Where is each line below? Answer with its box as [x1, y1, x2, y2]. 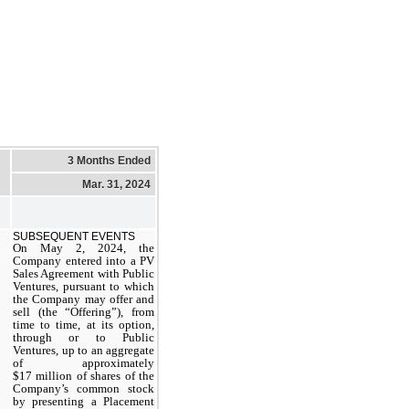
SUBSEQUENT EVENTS [13, 230, 135, 242]
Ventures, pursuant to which [13, 278, 154, 293]
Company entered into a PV [13, 253, 154, 267]
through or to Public [13, 330, 154, 344]
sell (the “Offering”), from [13, 304, 154, 319]
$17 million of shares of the [13, 368, 154, 383]
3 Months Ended [68, 153, 151, 167]
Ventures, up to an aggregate [13, 342, 154, 357]
